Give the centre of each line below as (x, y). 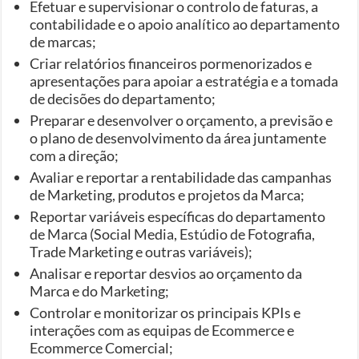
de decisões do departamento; (123, 98)
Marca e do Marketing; (100, 290)
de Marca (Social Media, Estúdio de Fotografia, (173, 234)
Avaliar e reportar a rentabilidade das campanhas (181, 177)
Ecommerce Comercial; (102, 347)
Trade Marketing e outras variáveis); (141, 251)
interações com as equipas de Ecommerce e (162, 330)
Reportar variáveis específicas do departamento (178, 216)
